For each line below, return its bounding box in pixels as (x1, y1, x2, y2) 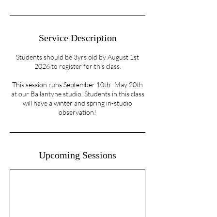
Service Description (38, 32, 117, 44)
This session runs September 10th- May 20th (12, 80, 143, 89)
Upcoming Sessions (39, 150, 116, 161)
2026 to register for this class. (34, 62, 121, 71)
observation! (59, 108, 96, 117)
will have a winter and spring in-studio (23, 99, 132, 108)
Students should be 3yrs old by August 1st (16, 53, 139, 62)
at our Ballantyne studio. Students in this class (11, 90, 144, 98)
